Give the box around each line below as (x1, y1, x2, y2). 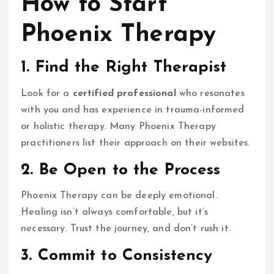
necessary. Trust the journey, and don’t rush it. (21, 223, 231, 234)
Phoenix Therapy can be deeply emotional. (21, 190, 217, 201)
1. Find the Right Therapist (21, 59, 226, 76)
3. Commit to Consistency (21, 247, 213, 264)
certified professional (72, 88, 176, 98)
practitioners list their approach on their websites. (21, 138, 250, 148)
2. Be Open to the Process (21, 161, 221, 179)
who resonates (176, 88, 245, 98)
